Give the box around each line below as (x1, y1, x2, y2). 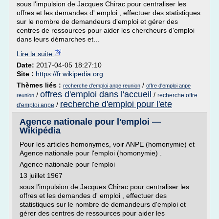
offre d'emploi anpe (146, 83, 191, 88)
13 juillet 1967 (20, 172, 63, 179)
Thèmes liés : (17, 81, 63, 89)
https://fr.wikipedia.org (36, 70, 103, 78)
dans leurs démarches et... (17, 35, 99, 43)
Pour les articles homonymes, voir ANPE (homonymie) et (20, 140, 195, 148)
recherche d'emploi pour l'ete (60, 99, 172, 109)
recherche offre (157, 92, 197, 99)
